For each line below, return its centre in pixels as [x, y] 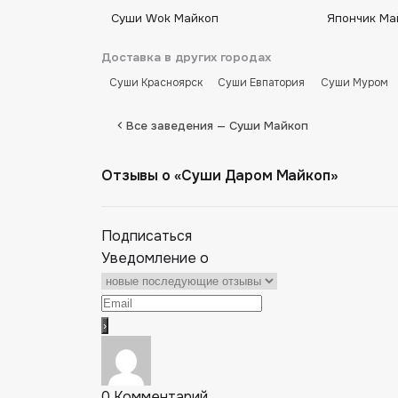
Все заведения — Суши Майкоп [217, 125]
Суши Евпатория [262, 82]
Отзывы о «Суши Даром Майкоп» [220, 175]
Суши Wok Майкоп [165, 18]
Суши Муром [354, 82]
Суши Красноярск [155, 82]
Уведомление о [155, 258]
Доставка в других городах [186, 57]
